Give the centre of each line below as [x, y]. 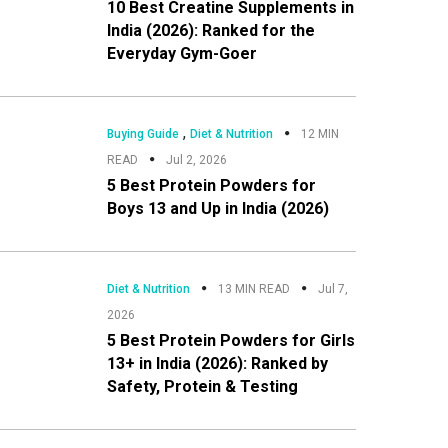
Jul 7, [332, 288]
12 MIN [319, 133]
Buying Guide [142, 133]
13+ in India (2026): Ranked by [217, 363]
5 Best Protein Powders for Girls [230, 340]
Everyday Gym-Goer [181, 53]
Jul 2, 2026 [196, 159]
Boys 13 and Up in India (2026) [217, 208]
